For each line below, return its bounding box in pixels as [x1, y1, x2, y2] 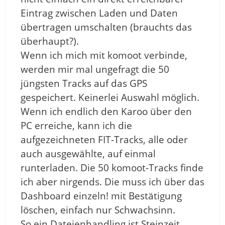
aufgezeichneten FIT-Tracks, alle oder [21, 133, 188, 147]
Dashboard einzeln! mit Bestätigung [21, 189, 182, 203]
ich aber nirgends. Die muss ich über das [21, 175, 204, 189]
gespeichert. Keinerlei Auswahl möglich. [21, 91, 199, 104]
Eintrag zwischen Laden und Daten [21, 7, 178, 20]
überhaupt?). [21, 35, 79, 48]
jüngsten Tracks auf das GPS [21, 77, 147, 90]
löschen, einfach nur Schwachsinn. [21, 203, 175, 217]
